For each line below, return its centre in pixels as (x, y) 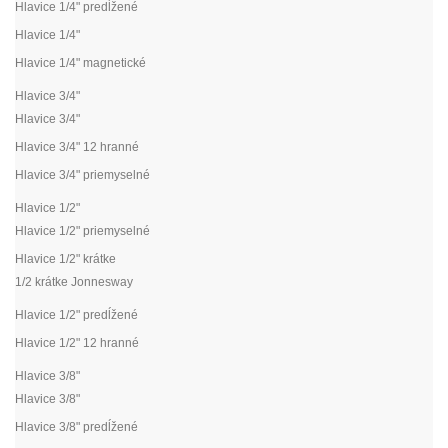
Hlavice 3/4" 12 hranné (77, 146)
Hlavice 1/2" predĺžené (76, 314)
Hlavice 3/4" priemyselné (82, 174)
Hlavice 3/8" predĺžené (76, 426)
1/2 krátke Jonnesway (74, 281)
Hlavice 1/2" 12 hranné (77, 342)
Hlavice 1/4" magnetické (80, 62)
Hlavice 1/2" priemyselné (82, 230)
